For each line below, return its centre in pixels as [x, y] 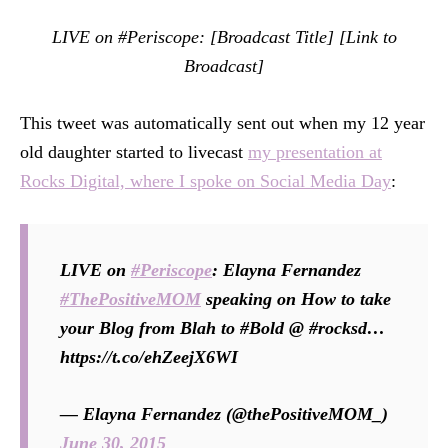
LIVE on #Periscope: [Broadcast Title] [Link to [224, 37]
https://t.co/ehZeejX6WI [149, 357]
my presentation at [315, 152]
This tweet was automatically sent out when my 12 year [222, 123]
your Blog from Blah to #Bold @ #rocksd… [222, 328]
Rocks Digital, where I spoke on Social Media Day [205, 181]
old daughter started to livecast [134, 152]
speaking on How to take [296, 299]
